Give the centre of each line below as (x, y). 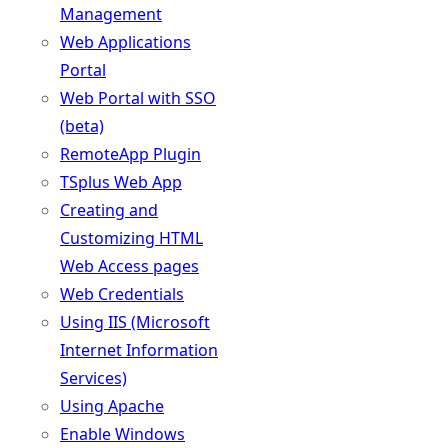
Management (111, 14)
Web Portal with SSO (138, 98)
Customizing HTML (131, 238)
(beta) (82, 126)
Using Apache (112, 406)
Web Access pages (129, 266)
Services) (93, 378)
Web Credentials (122, 294)
